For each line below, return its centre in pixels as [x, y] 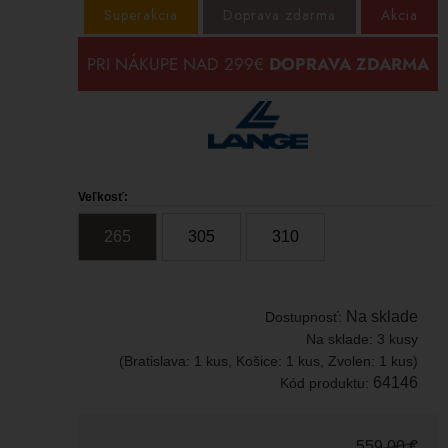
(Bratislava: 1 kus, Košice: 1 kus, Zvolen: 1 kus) [268, 361]
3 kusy [397, 339]
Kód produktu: [326, 383]
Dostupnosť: [305, 317]
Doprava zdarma [279, 14]
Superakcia [141, 14]
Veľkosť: [103, 197]
